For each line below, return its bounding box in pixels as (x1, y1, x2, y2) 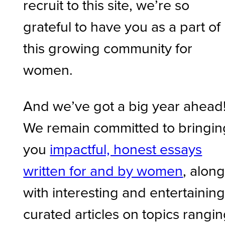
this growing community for (23, 38, 193, 58)
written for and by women (23, 160, 183, 180)
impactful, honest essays (50, 138, 202, 159)
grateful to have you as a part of (23, 16, 221, 37)
